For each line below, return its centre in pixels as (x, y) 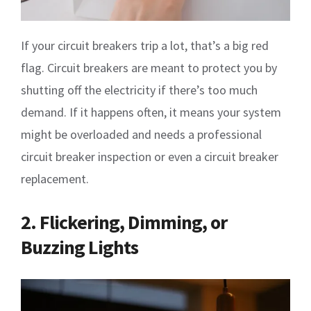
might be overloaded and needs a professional (141, 134)
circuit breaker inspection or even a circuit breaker (150, 156)
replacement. (55, 178)
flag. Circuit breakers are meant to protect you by (149, 67)
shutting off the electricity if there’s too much (139, 90)
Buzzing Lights (79, 247)
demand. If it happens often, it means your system (151, 112)
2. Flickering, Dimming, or (124, 222)
